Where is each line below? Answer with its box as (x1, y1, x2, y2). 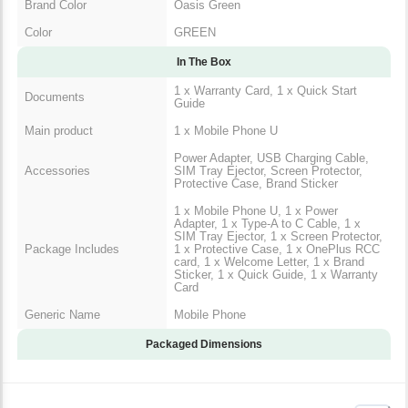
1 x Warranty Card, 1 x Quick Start (174, 83, 357, 97)
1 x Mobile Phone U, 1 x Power (174, 203, 338, 218)
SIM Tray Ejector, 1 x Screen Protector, (174, 229, 382, 243)
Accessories (25, 163, 90, 178)
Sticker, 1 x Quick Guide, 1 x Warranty (174, 267, 378, 281)
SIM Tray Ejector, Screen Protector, (174, 163, 362, 178)
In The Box (177, 55, 231, 68)
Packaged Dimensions (146, 337, 262, 351)
